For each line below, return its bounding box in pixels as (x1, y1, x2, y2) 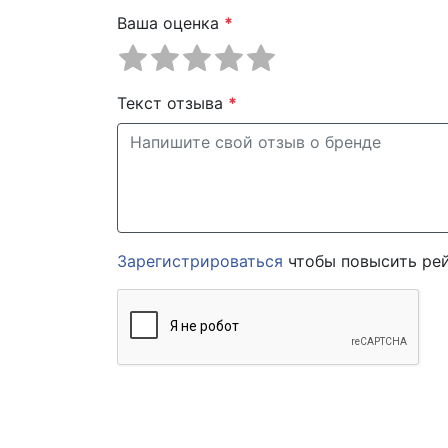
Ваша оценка (117, 13, 224, 34)
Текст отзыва (117, 93, 228, 114)
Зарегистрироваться (117, 251, 283, 272)
